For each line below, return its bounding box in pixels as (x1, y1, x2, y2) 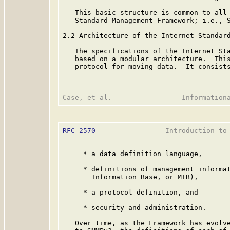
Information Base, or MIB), (63, 173, 198, 181)
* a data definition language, (63, 150, 202, 158)
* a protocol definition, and (63, 188, 198, 196)
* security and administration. (63, 204, 206, 212)
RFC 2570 (63, 127, 95, 135)
